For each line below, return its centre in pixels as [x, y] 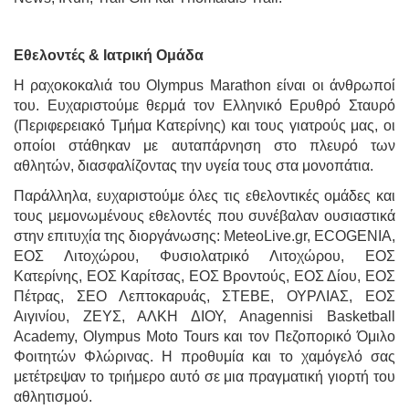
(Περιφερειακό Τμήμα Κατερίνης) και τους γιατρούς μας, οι [204, 126]
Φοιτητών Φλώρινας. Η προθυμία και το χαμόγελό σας [204, 356]
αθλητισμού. [53, 396]
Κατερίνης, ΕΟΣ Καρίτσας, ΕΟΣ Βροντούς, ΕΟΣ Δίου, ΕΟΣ [204, 276]
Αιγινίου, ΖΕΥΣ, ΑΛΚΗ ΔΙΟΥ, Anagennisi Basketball [204, 316]
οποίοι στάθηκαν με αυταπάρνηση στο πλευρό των [204, 146]
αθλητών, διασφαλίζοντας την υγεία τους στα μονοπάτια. [194, 166]
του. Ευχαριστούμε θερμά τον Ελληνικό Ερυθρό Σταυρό [204, 106]
